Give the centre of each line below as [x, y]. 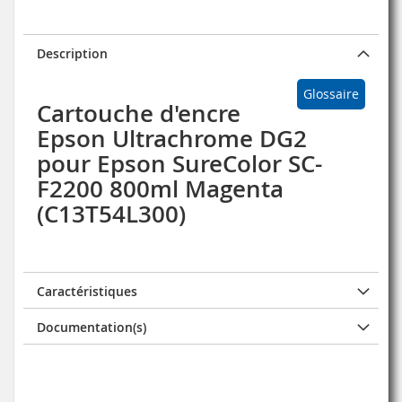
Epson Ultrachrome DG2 [172, 138]
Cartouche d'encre [139, 113]
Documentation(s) [92, 327]
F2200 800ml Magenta [160, 188]
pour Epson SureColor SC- [179, 163]
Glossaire [331, 93]
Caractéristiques [87, 291]
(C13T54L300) [111, 214]
